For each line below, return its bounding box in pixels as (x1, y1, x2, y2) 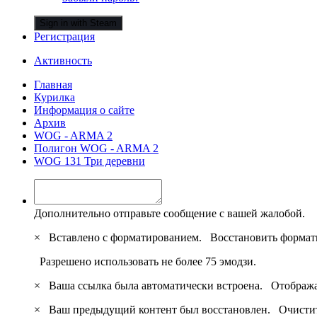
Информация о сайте (34, 103, 134, 116)
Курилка (34, 91, 75, 103)
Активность (34, 54, 92, 67)
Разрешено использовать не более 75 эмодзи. (34, 255, 256, 267)
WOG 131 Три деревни (34, 154, 145, 167)
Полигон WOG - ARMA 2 (34, 142, 158, 154)
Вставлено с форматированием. (43, 231, 210, 243)
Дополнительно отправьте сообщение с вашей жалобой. (34, 207, 305, 219)
